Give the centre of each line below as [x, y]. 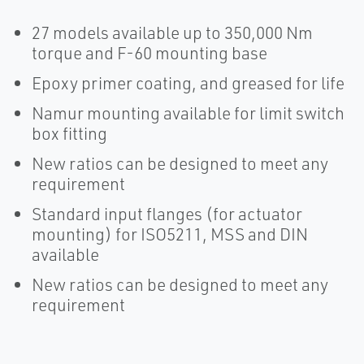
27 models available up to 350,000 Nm [172, 32]
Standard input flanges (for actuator [167, 214]
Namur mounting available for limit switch [188, 113]
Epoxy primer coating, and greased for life [188, 83]
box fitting [69, 133]
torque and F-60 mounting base [149, 53]
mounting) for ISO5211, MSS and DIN [170, 234]
